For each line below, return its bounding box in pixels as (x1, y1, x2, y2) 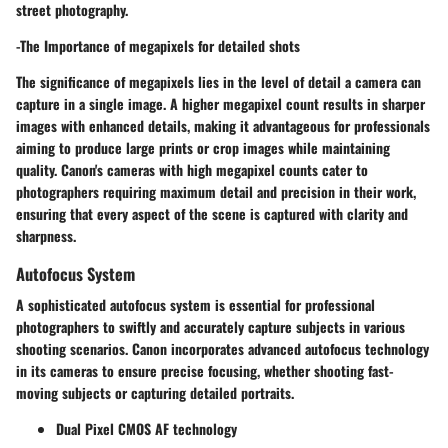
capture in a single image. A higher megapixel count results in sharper (16, 93, 425, 115)
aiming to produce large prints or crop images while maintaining (16, 137, 390, 159)
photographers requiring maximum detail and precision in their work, (16, 181, 416, 203)
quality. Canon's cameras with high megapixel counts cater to (16, 159, 368, 181)
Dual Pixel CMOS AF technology (56, 418, 237, 440)
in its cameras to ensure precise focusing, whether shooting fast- (16, 360, 394, 382)
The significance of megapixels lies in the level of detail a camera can (16, 71, 421, 93)
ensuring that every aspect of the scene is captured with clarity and (16, 203, 408, 225)
